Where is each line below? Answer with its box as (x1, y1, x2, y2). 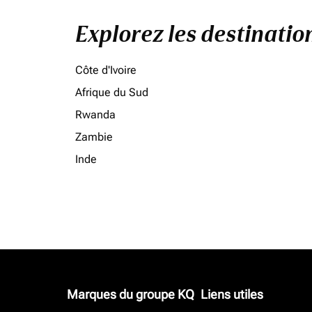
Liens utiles (201, 287, 263, 302)
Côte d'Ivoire (75, 63, 136, 77)
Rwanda (75, 108, 116, 121)
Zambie (75, 130, 113, 143)
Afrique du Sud (75, 86, 148, 99)
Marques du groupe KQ (67, 287, 194, 302)
